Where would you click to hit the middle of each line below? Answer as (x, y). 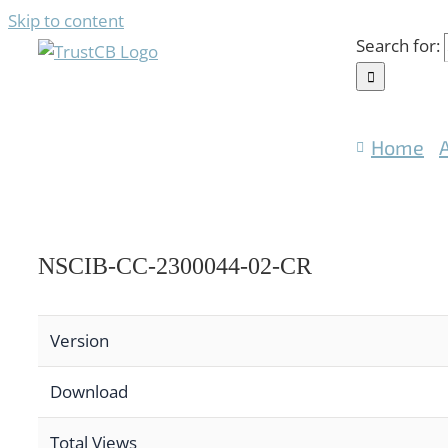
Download (89, 392)
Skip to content (66, 20)
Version (79, 341)
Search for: (398, 45)
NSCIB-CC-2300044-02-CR (175, 265)
